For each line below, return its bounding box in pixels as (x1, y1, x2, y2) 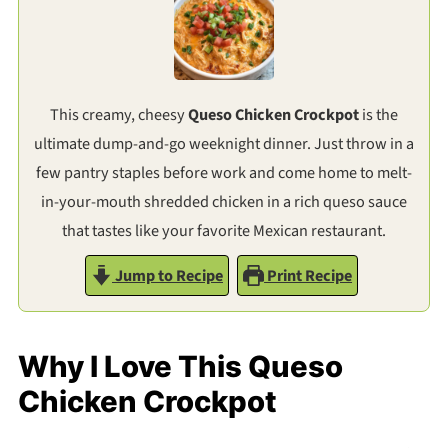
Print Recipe (264, 264, 353, 288)
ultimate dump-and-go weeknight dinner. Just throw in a (34, 132, 414, 156)
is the (359, 103, 398, 127)
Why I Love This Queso (17, 349, 343, 385)
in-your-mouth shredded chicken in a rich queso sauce (41, 190, 407, 214)
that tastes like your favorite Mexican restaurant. (62, 219, 386, 243)
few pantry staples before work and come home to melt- (36, 161, 412, 185)
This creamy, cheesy (50, 103, 188, 127)
